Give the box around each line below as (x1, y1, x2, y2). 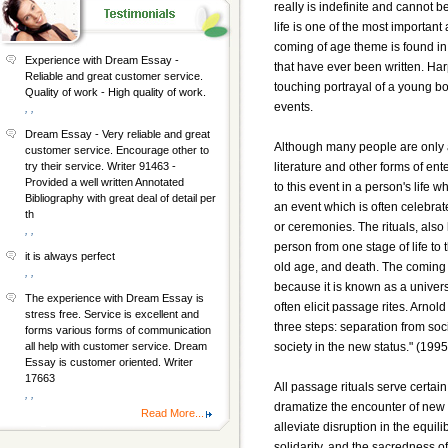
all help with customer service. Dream (25, 340, 207, 352)
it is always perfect (25, 250, 115, 262)
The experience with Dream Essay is (25, 292, 204, 304)
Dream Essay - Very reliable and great (25, 128, 210, 140)
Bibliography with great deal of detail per (25, 192, 216, 204)
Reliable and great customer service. (25, 70, 203, 82)
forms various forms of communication (25, 324, 211, 336)
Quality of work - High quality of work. (25, 86, 206, 98)
